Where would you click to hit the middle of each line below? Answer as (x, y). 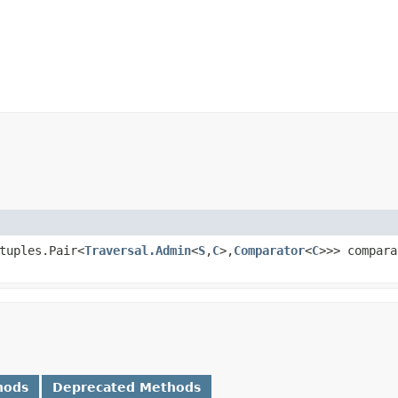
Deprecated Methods (127, 387)
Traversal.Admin (138, 250)
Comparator (269, 250)
